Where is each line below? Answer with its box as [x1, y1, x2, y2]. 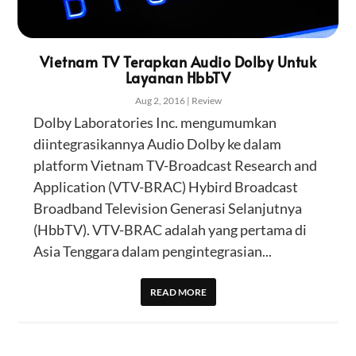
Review [191, 95, 222, 106]
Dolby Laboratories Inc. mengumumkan [33, 114, 277, 131]
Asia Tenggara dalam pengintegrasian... [33, 242, 273, 260]
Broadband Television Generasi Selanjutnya [33, 199, 303, 217]
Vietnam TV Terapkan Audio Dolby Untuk [39, 52, 317, 72]
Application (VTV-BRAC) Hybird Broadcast [33, 178, 299, 195]
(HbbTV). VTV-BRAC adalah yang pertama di [33, 221, 308, 238]
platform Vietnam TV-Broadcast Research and [33, 157, 318, 174]
